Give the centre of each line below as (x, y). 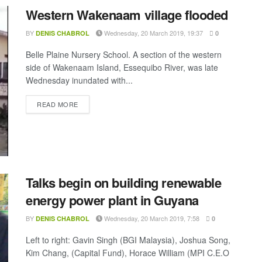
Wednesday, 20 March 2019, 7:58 (151, 218)
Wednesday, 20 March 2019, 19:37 (153, 33)
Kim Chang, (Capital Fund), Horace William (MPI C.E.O (127, 253)
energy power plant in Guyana (112, 200)
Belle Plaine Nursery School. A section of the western (124, 54)
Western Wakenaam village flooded (127, 15)
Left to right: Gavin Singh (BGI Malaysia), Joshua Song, (128, 240)
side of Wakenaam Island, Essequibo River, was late (122, 67)
